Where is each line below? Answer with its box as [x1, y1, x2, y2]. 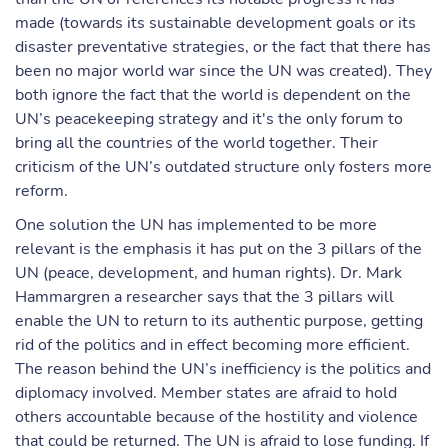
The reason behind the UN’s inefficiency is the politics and [15, 358, 431, 380]
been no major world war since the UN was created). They [15, 60, 432, 82]
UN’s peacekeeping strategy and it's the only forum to [15, 108, 403, 130]
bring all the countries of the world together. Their [15, 132, 378, 154]
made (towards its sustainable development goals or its [15, 12, 416, 34]
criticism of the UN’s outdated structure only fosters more [15, 156, 432, 178]
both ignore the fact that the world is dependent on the [15, 84, 411, 106]
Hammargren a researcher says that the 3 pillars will [15, 286, 394, 308]
